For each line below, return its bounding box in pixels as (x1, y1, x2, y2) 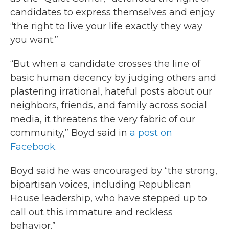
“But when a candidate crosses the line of (10, 58, 200, 70)
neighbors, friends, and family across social (10, 100, 207, 111)
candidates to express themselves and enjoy (10, 7, 215, 18)
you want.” (10, 34, 58, 46)
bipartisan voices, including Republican (10, 179, 191, 191)
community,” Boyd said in (10, 127, 130, 139)
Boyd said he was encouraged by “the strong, (10, 165, 217, 177)
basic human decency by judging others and (10, 72, 216, 84)
